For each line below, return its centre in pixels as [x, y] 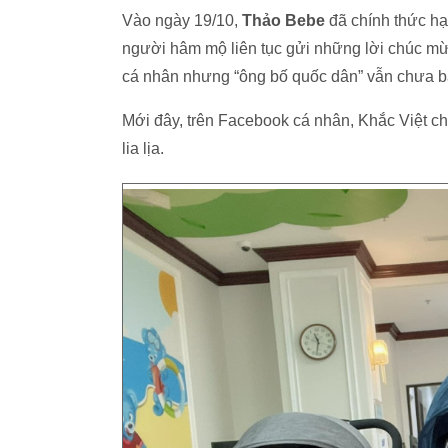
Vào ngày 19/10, [180, 20]
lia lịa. [145, 148]
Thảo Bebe [281, 20]
